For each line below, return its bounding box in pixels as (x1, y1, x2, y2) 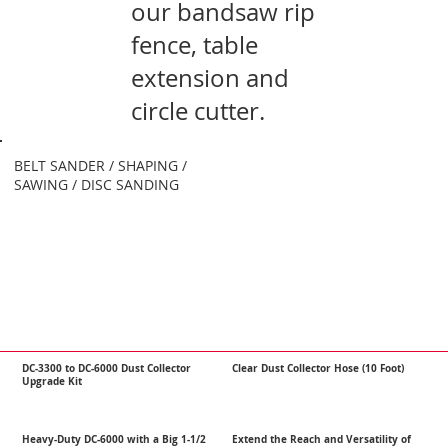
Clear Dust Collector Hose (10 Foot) (231, 361, 404, 375)
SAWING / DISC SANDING (13, 175, 179, 195)
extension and (131, 61, 290, 94)
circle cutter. (131, 94, 266, 127)
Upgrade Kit (21, 374, 82, 388)
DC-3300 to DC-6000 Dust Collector (21, 361, 191, 375)
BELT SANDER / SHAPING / (13, 156, 187, 176)
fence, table (131, 28, 259, 61)
